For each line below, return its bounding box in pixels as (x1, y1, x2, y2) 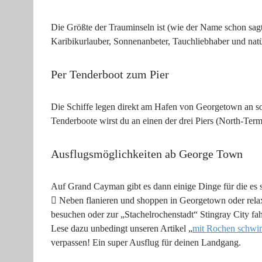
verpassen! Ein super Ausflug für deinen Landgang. (51, 237, 241, 248)
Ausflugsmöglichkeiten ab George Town (51, 147, 243, 161)
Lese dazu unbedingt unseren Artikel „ (51, 223, 192, 234)
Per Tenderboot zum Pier (51, 68, 169, 81)
